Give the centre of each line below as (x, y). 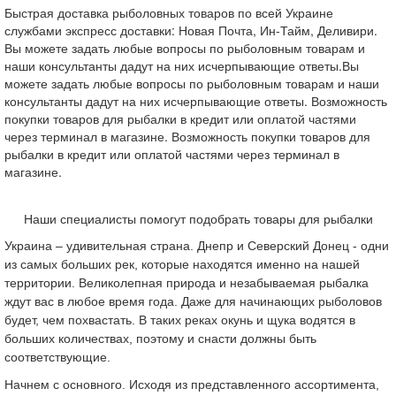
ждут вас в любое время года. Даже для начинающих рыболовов (193, 302)
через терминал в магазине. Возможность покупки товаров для (187, 137)
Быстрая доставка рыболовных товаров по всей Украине (169, 13)
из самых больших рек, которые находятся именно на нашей (182, 265)
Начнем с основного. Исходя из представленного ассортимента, (192, 385)
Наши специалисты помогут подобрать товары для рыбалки (198, 220)
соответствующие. (57, 358)
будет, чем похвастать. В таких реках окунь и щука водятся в (180, 320)
